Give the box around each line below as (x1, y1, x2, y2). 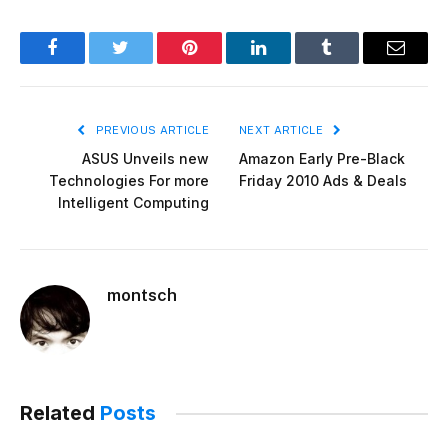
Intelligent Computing (58, 194, 209, 212)
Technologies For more (49, 172, 209, 190)
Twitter (119, 53, 172, 72)
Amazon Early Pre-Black (239, 150, 405, 168)
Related (20, 401, 100, 426)
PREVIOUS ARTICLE (92, 124, 209, 137)
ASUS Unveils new (82, 150, 209, 168)
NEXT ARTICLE (239, 124, 327, 137)
